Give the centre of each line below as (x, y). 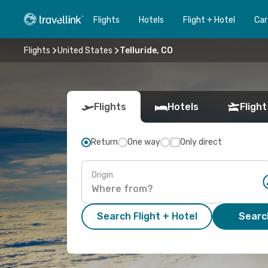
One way (144, 142)
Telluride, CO (146, 50)
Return (104, 142)
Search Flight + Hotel (147, 216)
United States (85, 50)
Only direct (201, 142)
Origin (102, 175)
